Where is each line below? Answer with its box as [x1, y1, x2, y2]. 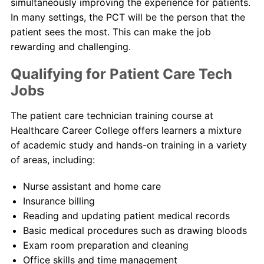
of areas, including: [10, 154, 95, 166]
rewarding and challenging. [10, 41, 131, 52]
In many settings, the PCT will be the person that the [10, 11, 245, 23]
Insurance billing [22, 195, 95, 207]
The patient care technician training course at [10, 110, 213, 121]
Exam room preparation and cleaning [22, 239, 189, 251]
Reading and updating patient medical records [22, 210, 230, 222]
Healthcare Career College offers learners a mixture [10, 124, 242, 136]
